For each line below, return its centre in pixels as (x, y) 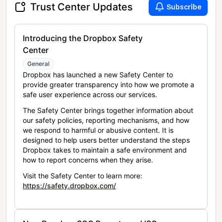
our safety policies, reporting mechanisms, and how (106, 120)
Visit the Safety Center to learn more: (83, 176)
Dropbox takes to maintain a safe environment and (105, 150)
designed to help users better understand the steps (106, 140)
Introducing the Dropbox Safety (83, 38)
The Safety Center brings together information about (108, 111)
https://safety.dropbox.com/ (69, 186)
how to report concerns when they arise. (88, 160)
